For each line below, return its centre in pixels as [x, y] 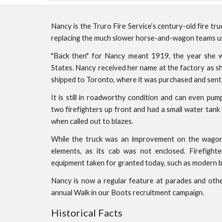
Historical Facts [86, 213]
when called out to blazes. [93, 121]
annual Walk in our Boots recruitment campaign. [127, 193]
